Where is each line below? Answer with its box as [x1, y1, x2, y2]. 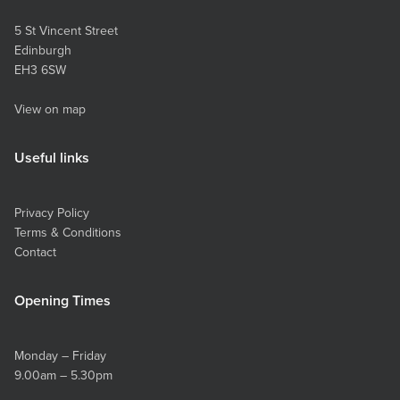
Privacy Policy [14, 204, 89, 222]
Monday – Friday [14, 346, 106, 365]
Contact [14, 243, 56, 262]
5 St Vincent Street [14, 21, 118, 40]
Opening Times [14, 290, 111, 312]
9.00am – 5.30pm [14, 366, 112, 385]
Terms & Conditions [14, 223, 121, 242]
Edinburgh [14, 41, 71, 60]
